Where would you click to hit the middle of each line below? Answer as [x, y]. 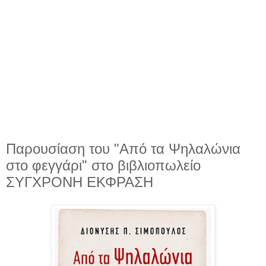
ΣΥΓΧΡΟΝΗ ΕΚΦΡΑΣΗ [80, 182]
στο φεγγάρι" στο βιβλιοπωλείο [103, 165]
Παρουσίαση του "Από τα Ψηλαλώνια [123, 149]
